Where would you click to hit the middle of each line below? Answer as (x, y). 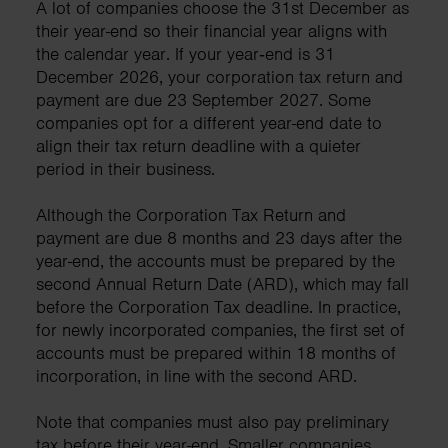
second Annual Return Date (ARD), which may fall (222, 283)
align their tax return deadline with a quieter (198, 145)
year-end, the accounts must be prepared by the (215, 260)
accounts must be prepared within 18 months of (216, 352)
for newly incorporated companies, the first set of (220, 329)
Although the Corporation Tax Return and (191, 214)
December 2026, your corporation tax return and (219, 76)
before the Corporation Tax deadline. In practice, (218, 306)
